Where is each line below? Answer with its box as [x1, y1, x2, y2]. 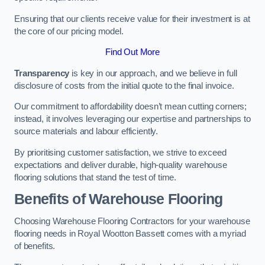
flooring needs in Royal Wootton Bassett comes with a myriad [14, 228, 246, 238]
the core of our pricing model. [14, 26, 124, 36]
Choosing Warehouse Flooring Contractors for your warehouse [14, 216, 250, 226]
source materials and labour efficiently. [14, 127, 159, 137]
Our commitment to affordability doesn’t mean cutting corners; [14, 102, 247, 112]
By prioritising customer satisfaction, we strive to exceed [14, 147, 227, 157]
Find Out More [105, 47, 160, 57]
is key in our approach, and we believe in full [69, 68, 237, 78]
